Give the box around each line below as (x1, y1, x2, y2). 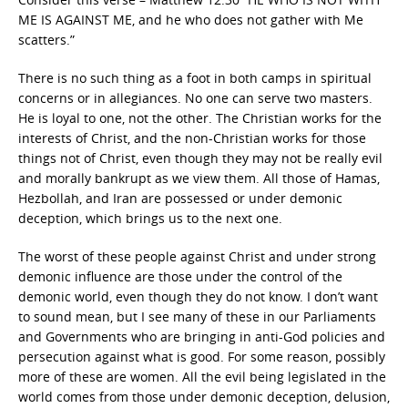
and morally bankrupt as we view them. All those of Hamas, (18, 169, 380, 187)
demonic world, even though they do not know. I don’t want (18, 288, 378, 305)
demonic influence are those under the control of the (18, 268, 342, 285)
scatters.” (18, 31, 75, 48)
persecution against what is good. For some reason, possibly (18, 348, 385, 365)
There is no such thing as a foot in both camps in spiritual (18, 69, 372, 87)
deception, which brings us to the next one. (18, 209, 282, 227)
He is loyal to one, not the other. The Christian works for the (18, 109, 382, 127)
